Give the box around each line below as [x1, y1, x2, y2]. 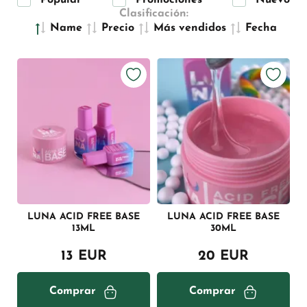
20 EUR [198, 249, 249, 264]
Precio [101, 23, 134, 34]
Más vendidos [153, 23, 226, 34]
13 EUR [60, 249, 107, 264]
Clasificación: [119, 8, 188, 19]
